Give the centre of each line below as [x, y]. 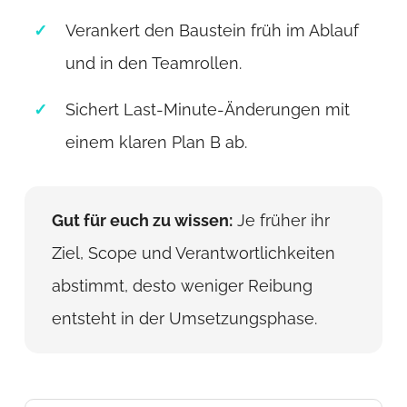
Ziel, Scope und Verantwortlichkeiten [193, 253]
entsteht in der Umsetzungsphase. [184, 318]
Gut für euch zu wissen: [142, 220]
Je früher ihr [281, 220]
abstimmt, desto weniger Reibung [182, 285]
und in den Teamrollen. [153, 64]
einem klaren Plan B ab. [156, 142]
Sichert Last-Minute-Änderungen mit [207, 109]
